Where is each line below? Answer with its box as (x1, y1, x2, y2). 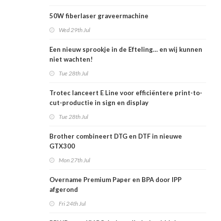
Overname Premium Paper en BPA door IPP (49, 176, 182, 184)
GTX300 (49, 142, 75, 150)
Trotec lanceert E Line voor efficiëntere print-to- (49, 89, 202, 97)
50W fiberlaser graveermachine (49, 12, 148, 20)
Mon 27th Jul (59, 156, 90, 164)
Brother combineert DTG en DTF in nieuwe (49, 132, 182, 141)
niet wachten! (49, 55, 93, 64)
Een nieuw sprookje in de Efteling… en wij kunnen (49, 45, 202, 54)
